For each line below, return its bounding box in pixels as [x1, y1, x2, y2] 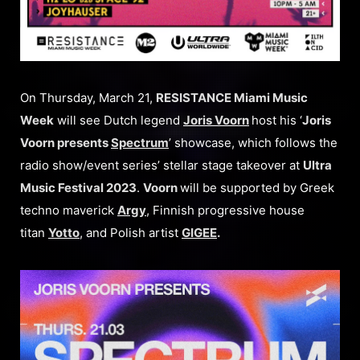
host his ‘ [252, 112, 302, 128]
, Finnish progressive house [146, 202, 305, 218]
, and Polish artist [80, 225, 182, 240]
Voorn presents [20, 135, 111, 150]
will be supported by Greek [180, 180, 334, 195]
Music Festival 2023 [20, 180, 137, 195]
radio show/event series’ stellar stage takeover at [20, 157, 303, 173]
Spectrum [111, 135, 169, 150]
